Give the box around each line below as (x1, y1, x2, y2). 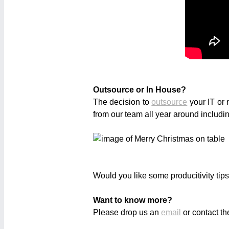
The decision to (93, 97, 152, 106)
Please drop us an (93, 208, 161, 217)
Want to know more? (93, 195, 172, 204)
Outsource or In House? (93, 85, 186, 94)
